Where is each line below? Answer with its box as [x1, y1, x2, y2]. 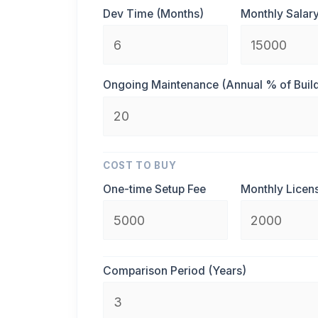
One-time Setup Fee [103, 182, 206, 196]
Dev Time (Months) [103, 6, 204, 21]
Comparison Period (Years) [103, 263, 246, 278]
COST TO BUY [103, 160, 177, 172]
